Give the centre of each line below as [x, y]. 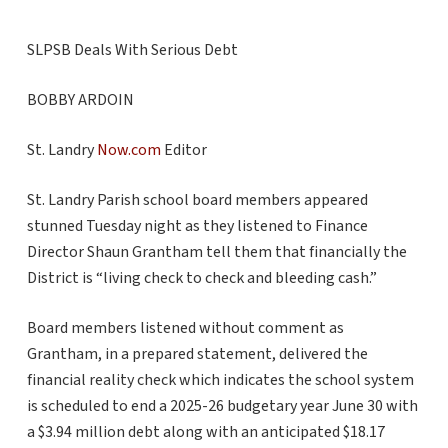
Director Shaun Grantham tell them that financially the [216, 252]
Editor [183, 150]
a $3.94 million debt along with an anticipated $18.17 [205, 432]
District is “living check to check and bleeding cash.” [201, 278]
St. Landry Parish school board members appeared [197, 200]
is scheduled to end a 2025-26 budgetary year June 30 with [222, 406]
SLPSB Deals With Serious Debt [132, 50]
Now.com [128, 150]
